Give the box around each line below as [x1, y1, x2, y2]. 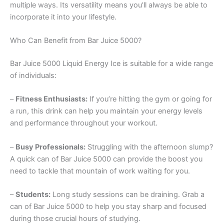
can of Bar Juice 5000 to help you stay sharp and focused [10, 202, 206, 211]
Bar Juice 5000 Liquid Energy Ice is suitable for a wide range [10, 59, 213, 68]
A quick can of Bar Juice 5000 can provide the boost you [10, 154, 202, 163]
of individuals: [10, 71, 56, 80]
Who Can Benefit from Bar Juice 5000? [10, 36, 141, 45]
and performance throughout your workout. [10, 118, 157, 128]
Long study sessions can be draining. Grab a [50, 190, 204, 199]
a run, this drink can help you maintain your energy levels [10, 106, 202, 116]
